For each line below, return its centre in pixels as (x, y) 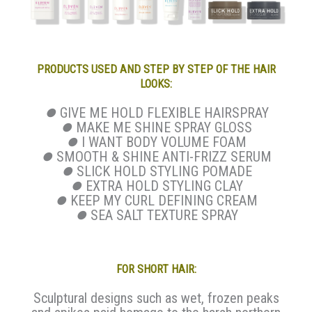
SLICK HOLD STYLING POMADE (162, 172)
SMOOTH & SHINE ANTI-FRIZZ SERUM (162, 157)
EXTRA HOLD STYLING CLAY (162, 186)
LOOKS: (156, 84)
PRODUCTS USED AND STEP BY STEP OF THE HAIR (156, 70)
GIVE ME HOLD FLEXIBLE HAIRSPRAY (162, 113)
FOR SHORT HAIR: (156, 270)
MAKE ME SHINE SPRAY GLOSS (162, 128)
